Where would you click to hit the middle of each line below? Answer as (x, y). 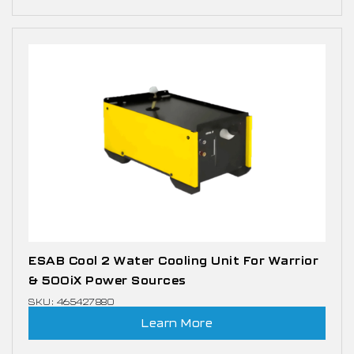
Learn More (177, 322)
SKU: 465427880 (71, 301)
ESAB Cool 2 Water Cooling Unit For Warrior (173, 260)
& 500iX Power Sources (107, 280)
